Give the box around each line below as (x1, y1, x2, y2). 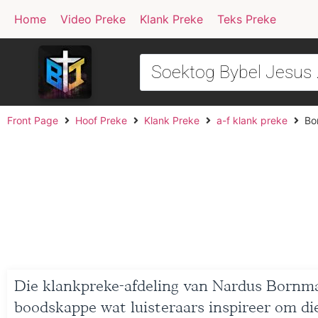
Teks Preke (217, 12, 276, 26)
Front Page (7, 114, 58, 126)
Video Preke (60, 12, 126, 26)
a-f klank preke (216, 114, 287, 126)
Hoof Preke (75, 114, 127, 126)
